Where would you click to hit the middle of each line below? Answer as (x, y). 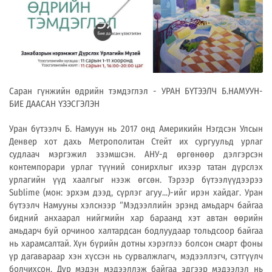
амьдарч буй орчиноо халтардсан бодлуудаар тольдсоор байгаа (136, 231)
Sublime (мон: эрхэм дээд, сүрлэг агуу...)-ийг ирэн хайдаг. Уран (136, 193)
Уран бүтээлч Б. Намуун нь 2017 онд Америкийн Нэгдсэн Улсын (136, 129)
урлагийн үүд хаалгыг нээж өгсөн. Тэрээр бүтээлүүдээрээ (136, 180)
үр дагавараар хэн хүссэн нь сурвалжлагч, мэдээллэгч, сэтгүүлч (136, 257)
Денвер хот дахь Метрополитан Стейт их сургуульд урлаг (136, 142)
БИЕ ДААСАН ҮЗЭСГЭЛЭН (54, 104)
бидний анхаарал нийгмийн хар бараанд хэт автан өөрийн (136, 218)
